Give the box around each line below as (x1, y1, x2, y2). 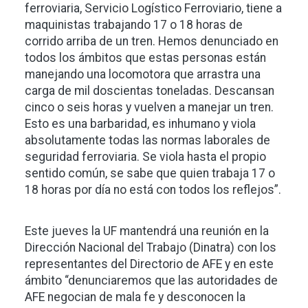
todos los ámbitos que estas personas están (25, 51, 266, 65)
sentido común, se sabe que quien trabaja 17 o (25, 166, 275, 180)
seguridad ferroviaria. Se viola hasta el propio (25, 150, 266, 164)
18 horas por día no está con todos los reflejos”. (25, 183, 281, 197)
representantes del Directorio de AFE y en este (25, 257, 274, 271)
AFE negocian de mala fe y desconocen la (25, 290, 245, 304)
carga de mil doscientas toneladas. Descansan (25, 84, 274, 98)
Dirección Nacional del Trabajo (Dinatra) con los (25, 241, 276, 254)
